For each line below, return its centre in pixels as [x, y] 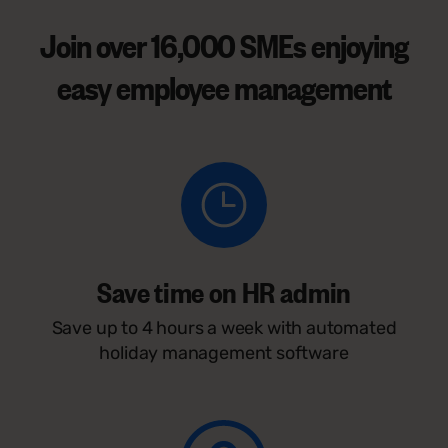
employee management [251, 86]
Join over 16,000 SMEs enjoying [224, 44]
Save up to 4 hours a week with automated [224, 327]
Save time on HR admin [224, 290]
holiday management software [224, 352]
